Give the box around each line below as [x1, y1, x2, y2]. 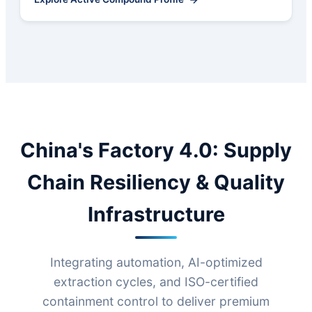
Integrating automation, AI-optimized [49, 254, 263, 270]
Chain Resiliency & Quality [27, 169, 285, 194]
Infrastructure [87, 201, 225, 226]
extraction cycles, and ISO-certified [54, 274, 258, 289]
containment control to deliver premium [42, 293, 270, 309]
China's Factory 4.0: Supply [20, 137, 292, 162]
